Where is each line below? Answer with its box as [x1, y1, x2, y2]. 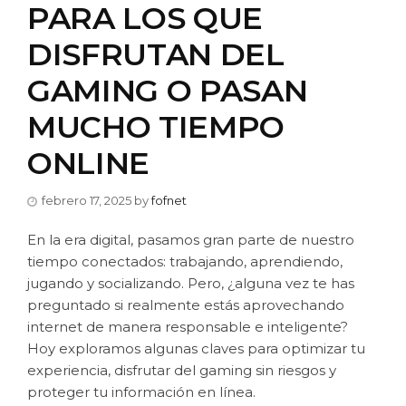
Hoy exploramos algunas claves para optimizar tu [27, 339, 365, 357]
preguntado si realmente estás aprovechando [27, 295, 344, 314]
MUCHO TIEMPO [27, 107, 285, 146]
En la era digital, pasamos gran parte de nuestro [27, 230, 354, 248]
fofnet [151, 192, 187, 208]
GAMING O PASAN [27, 71, 308, 110]
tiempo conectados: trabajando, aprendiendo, [27, 252, 343, 270]
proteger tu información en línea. [27, 382, 259, 401]
